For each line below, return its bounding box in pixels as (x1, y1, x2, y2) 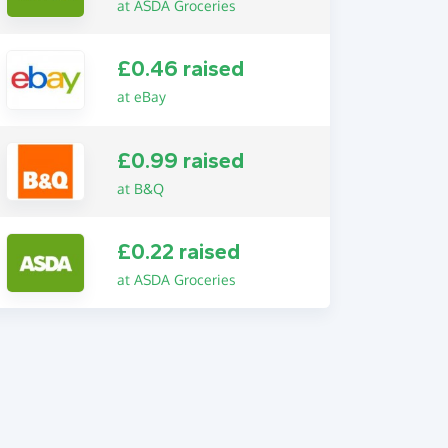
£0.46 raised (116, 56, 244, 83)
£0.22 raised (116, 239, 240, 266)
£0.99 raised (116, 147, 244, 174)
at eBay (116, 88, 166, 106)
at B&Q (116, 179, 164, 197)
